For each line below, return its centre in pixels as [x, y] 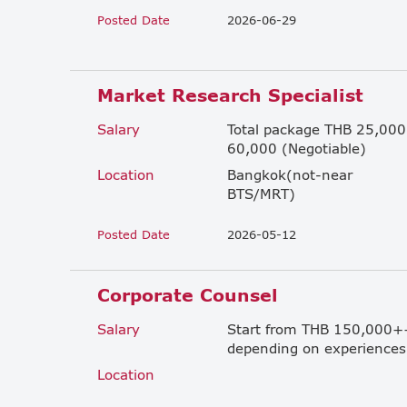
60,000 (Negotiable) [297, 148]
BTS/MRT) [261, 193]
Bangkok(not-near [290, 174]
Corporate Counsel [188, 294]
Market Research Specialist [230, 94]
